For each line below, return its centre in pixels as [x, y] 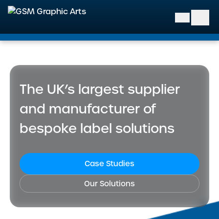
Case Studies [109, 164]
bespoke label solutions [97, 128]
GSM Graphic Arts [82, 33]
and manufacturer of [88, 109]
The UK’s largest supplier [100, 89]
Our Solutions [109, 184]
